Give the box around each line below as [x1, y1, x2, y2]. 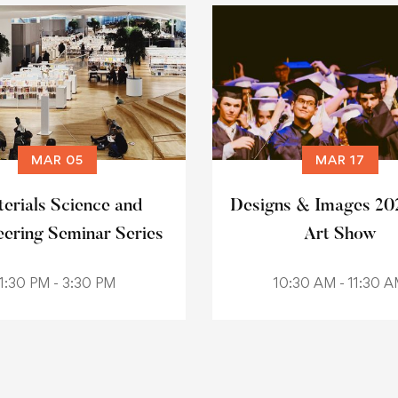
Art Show [303, 226, 377, 243]
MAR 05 [31, 152, 84, 167]
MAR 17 [314, 152, 365, 167]
